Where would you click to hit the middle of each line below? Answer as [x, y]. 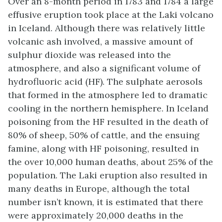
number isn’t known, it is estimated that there [106, 202]
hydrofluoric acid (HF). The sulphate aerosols [105, 82]
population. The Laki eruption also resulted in [108, 175]
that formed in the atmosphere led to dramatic [108, 95]
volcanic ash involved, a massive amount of [100, 42]
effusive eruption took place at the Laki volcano [111, 15]
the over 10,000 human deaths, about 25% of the [111, 162]
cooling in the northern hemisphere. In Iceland [108, 109]
